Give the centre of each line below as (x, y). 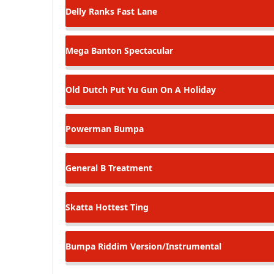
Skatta (79, 207)
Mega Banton (94, 50)
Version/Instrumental (175, 246)
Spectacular (147, 50)
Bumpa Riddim (97, 246)
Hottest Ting (121, 207)
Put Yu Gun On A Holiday (162, 89)
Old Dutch (87, 89)
